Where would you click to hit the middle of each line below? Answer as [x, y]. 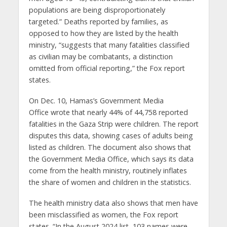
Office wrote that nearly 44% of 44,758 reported [108, 112]
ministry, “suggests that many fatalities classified [109, 45]
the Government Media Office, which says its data [111, 159]
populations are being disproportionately [97, 10]
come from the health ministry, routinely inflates [108, 170]
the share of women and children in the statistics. [110, 182]
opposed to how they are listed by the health [103, 33]
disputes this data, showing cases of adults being [111, 135]
